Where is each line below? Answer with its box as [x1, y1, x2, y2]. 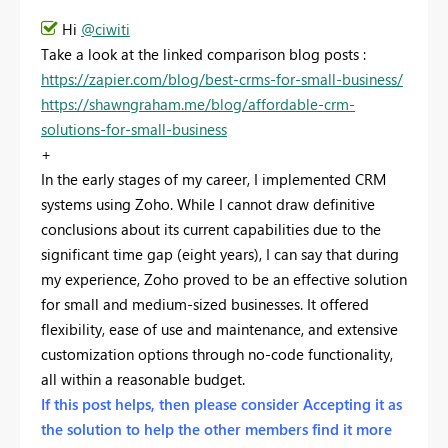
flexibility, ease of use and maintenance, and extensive [41, 318, 398, 339]
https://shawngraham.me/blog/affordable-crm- [41, 93, 355, 114]
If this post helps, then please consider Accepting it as [41, 393, 402, 414]
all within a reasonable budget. [41, 368, 245, 389]
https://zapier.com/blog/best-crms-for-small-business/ [41, 68, 403, 89]
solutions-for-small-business [41, 118, 227, 139]
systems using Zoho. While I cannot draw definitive [41, 193, 375, 214]
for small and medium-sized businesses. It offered [41, 293, 369, 314]
